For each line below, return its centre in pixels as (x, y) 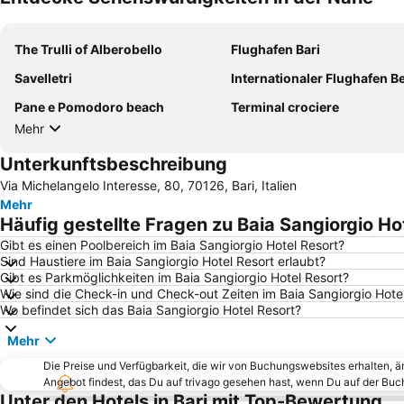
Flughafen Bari (275, 50)
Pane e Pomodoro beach (89, 107)
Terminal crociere (285, 107)
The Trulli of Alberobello (88, 50)
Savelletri (43, 78)
